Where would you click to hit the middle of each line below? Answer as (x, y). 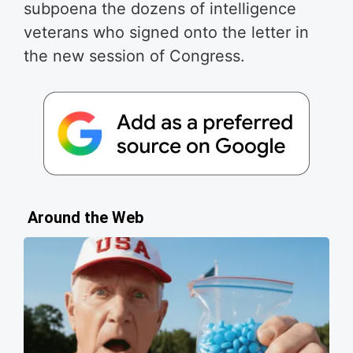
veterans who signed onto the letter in (166, 32)
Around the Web (85, 217)
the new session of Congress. (134, 56)
